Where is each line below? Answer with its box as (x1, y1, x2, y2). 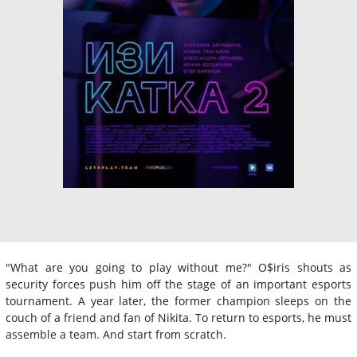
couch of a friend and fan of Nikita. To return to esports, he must (6, 309, 351, 325)
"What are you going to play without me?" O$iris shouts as (6, 259, 351, 275)
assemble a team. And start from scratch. (6, 326, 226, 342)
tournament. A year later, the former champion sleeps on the (6, 292, 351, 308)
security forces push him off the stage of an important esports (6, 276, 351, 292)
